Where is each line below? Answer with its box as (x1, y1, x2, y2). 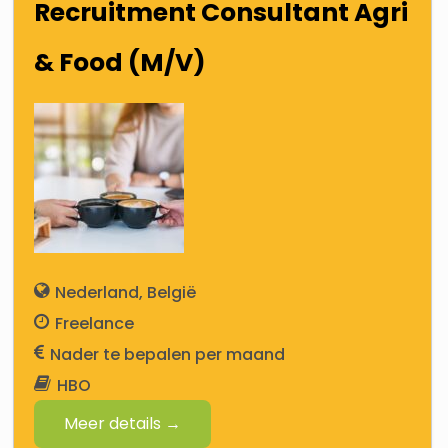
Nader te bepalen (50, 343, 192, 366)
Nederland (55, 281, 140, 304)
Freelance (55, 312, 135, 335)
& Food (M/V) (34, 45, 207, 80)
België (147, 281, 197, 304)
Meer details (64, 412, 166, 435)
